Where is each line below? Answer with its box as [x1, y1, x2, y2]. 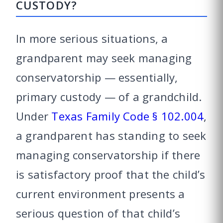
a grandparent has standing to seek [16, 128, 207, 143]
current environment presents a [16, 186, 185, 202]
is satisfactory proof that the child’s [16, 167, 206, 182]
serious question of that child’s [16, 206, 181, 221]
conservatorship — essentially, [16, 70, 178, 85]
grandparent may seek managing [16, 50, 192, 66]
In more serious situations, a [16, 31, 168, 46]
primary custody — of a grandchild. [16, 89, 202, 105]
